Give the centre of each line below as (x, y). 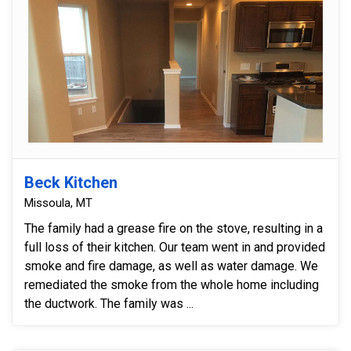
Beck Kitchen (71, 182)
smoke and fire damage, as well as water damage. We (162, 266)
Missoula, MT (58, 203)
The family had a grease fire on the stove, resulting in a (174, 228)
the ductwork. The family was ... (147, 303)
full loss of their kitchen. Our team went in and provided (92, 247)
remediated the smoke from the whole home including (172, 284)
